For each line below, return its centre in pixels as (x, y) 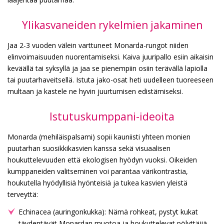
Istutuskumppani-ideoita (112, 116)
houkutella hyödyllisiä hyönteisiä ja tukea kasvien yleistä (97, 182)
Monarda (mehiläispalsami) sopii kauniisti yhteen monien (99, 136)
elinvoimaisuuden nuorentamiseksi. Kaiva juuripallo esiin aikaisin (110, 56)
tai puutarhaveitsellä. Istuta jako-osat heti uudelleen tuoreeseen (110, 79)
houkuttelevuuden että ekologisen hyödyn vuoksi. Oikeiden (102, 159)
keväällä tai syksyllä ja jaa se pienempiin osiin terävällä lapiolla (107, 68)
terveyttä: (23, 194)
